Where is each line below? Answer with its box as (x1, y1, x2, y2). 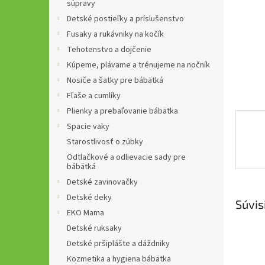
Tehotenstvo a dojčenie (67, 44, 151, 56)
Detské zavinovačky (67, 176, 138, 188)
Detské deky (67, 192, 112, 203)
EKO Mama (67, 207, 104, 219)
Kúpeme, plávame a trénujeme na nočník (67, 59, 210, 71)
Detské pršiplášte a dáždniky (67, 238, 170, 250)
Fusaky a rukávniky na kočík (67, 28, 164, 40)
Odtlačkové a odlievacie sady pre (67, 151, 186, 163)
